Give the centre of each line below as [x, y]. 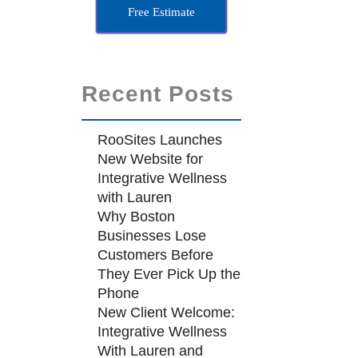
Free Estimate [161, 12]
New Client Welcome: [166, 312]
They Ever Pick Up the [169, 274]
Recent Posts [157, 94]
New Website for [150, 159]
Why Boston [136, 217]
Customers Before [155, 255]
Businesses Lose [151, 236]
